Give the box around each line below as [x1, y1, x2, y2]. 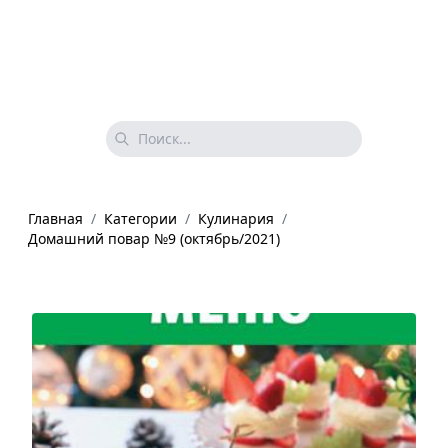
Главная [28, 208, 83, 228]
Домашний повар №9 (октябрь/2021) [28, 228, 280, 248]
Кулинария [198, 208, 274, 228]
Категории [104, 208, 177, 228]
